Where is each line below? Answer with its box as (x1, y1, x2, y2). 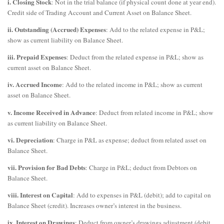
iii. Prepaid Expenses (7, 52, 66, 62)
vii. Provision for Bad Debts (7, 162, 85, 172)
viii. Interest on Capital (7, 190, 73, 200)
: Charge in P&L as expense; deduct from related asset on (53, 135, 206, 144)
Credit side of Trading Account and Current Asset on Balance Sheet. (7, 7, 191, 17)
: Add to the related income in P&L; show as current (62, 80, 202, 89)
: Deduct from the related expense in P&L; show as (66, 52, 203, 62)
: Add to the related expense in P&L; (106, 24, 205, 34)
